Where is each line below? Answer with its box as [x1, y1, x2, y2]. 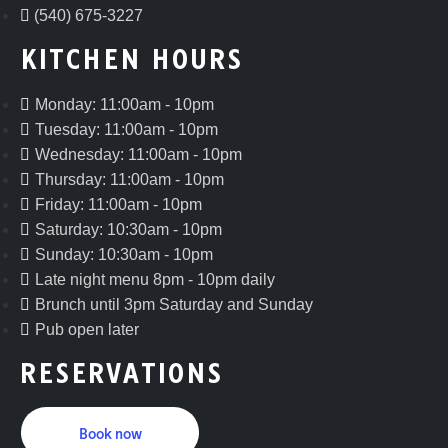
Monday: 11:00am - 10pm [35, 96, 214, 114]
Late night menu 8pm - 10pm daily [35, 271, 275, 289]
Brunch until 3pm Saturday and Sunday [35, 296, 313, 314]
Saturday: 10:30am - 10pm [35, 221, 222, 239]
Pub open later [35, 321, 139, 339]
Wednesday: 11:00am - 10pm [35, 146, 242, 164]
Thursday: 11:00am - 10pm [35, 171, 224, 189]
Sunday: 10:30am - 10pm [35, 246, 213, 264]
